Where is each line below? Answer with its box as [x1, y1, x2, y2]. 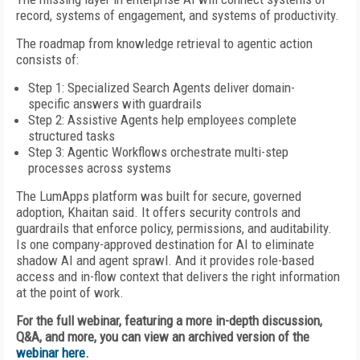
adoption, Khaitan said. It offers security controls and [16, 204, 301, 220]
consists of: [16, 51, 79, 67]
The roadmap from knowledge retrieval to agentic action [16, 35, 313, 51]
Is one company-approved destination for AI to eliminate [16, 236, 314, 252]
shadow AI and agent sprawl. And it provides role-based [16, 252, 314, 268]
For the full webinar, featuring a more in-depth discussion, [16, 313, 322, 329]
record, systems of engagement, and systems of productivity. [16, 7, 339, 23]
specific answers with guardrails [28, 96, 202, 112]
